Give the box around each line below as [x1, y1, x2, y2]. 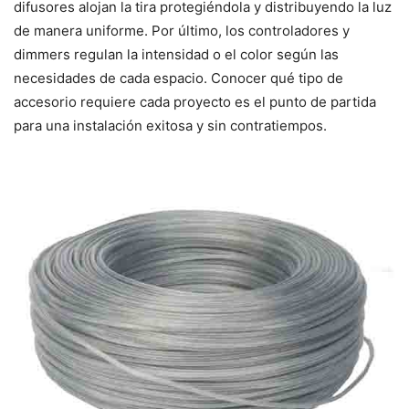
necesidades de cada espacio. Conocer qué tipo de [14, 68, 343, 87]
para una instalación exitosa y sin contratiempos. [14, 116, 327, 134]
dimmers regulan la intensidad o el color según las [14, 45, 339, 63]
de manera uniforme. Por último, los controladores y [14, 21, 350, 39]
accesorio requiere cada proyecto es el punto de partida [14, 92, 376, 110]
